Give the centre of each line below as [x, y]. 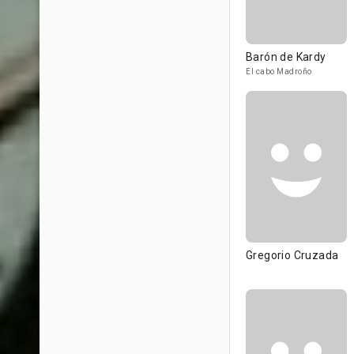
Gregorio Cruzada [292, 255]
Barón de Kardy [286, 57]
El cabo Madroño [279, 72]
